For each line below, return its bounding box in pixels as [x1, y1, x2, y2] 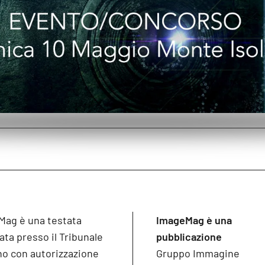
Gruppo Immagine [156, 247, 240, 260]
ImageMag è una [156, 214, 232, 227]
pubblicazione [156, 230, 222, 243]
